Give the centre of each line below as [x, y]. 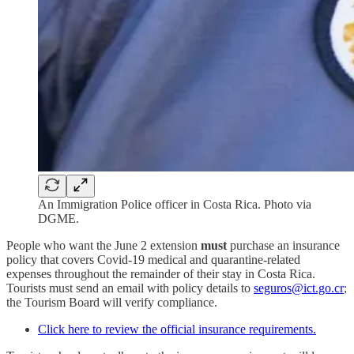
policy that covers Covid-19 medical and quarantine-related [153, 259]
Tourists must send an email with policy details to [130, 288]
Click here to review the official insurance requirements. [177, 329]
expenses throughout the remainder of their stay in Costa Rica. [161, 273]
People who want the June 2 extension [104, 245]
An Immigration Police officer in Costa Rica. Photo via [175, 204]
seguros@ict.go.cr [299, 288]
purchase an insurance [283, 245]
